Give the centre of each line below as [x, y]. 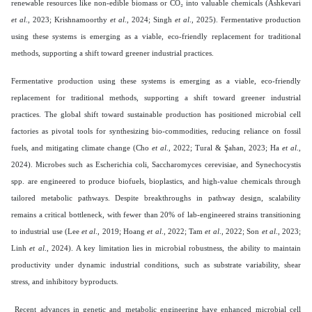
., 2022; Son [240, 231]
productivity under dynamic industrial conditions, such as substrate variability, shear [156, 264]
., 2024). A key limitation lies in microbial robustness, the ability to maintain [173, 248]
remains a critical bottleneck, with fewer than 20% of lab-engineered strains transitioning [156, 214]
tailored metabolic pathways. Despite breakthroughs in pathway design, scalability [156, 197]
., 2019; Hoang [122, 231]
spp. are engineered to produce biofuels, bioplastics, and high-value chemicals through [156, 181]
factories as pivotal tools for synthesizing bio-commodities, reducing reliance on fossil [156, 131]
